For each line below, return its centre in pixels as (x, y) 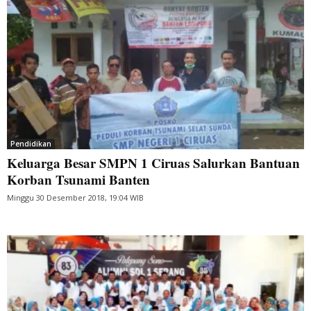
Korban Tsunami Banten (78, 180)
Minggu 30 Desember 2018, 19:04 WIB (75, 198)
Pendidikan (31, 144)
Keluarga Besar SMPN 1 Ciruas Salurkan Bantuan (153, 163)
